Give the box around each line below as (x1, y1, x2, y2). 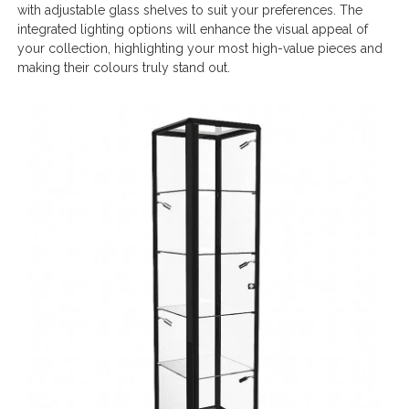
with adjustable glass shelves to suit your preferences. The (17, 2, 363, 17)
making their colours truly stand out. (17, 59, 235, 75)
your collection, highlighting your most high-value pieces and (17, 40, 383, 56)
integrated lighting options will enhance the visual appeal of (17, 21, 369, 37)
